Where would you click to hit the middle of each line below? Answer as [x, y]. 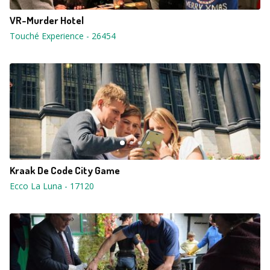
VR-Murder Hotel [47, 20]
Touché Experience [47, 36]
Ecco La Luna [36, 186]
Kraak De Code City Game [65, 170]
